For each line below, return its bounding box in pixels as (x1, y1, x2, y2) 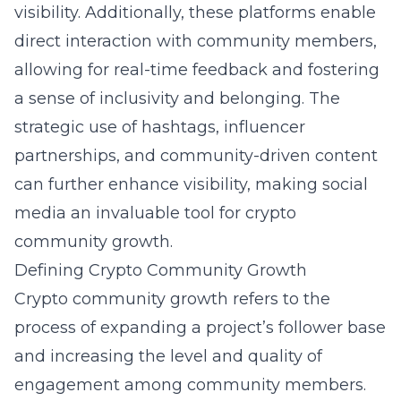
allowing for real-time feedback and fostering (14, 60, 380, 80)
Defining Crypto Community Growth (14, 260, 307, 280)
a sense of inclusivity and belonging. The (14, 89, 340, 108)
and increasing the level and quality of (14, 346, 322, 366)
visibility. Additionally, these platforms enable (14, 3, 376, 22)
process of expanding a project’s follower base (14, 318, 386, 337)
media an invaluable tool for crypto (14, 203, 296, 223)
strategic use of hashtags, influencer (14, 117, 305, 137)
